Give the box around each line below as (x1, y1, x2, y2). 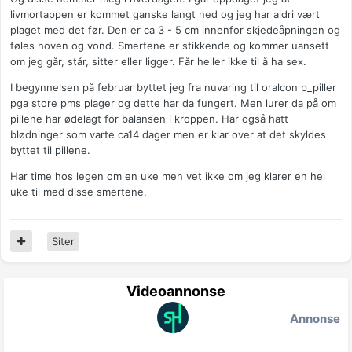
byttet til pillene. (10, 144, 93, 157)
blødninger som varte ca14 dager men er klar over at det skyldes (10, 128, 326, 141)
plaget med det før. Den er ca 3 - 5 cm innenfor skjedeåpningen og (10, 24, 340, 37)
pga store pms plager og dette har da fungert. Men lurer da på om (10, 97, 336, 110)
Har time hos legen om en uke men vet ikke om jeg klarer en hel (10, 170, 325, 183)
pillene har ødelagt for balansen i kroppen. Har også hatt (10, 112, 288, 126)
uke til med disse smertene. (10, 185, 150, 199)
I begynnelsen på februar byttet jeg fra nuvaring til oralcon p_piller (10, 81, 336, 94)
